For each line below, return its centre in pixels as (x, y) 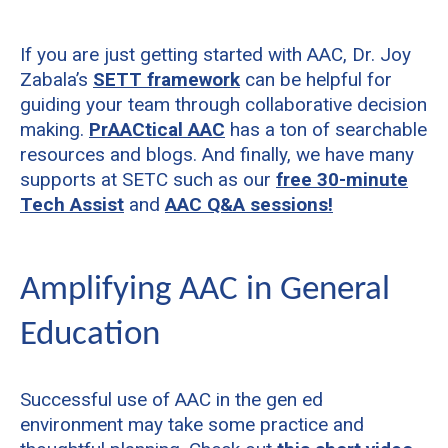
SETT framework (166, 79)
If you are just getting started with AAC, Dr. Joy (215, 54)
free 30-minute (342, 179)
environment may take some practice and (192, 424)
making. (54, 129)
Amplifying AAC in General (205, 290)
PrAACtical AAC (157, 129)
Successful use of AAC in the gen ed (171, 399)
